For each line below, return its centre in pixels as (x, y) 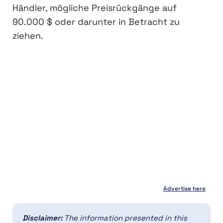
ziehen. (28, 36)
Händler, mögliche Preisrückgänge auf (95, 8)
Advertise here (185, 189)
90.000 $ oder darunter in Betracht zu (96, 22)
